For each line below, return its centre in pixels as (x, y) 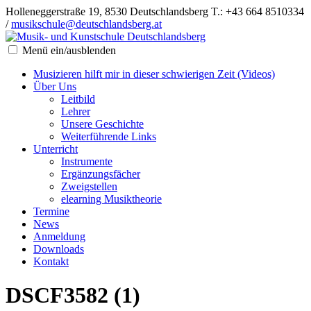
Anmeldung (59, 236)
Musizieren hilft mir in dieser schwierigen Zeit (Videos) (154, 74)
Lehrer (76, 111)
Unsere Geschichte (102, 124)
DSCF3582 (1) (73, 295)
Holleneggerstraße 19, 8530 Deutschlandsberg (107, 11)
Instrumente (87, 161)
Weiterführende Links (109, 136)
